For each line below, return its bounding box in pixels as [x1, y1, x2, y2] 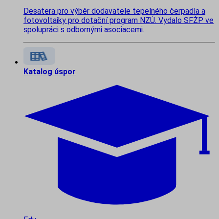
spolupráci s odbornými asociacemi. [23, 25, 144, 35]
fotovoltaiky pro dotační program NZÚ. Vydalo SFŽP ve [23, 16, 214, 25]
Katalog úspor [23, 67, 76, 77]
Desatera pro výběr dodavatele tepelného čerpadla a [23, 6, 205, 16]
